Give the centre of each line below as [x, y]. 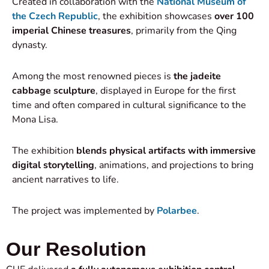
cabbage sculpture [54, 90]
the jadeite [197, 76]
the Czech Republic [55, 16]
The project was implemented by [84, 210]
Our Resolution [76, 249]
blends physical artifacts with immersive [166, 150]
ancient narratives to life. [65, 179]
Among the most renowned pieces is [93, 76]
